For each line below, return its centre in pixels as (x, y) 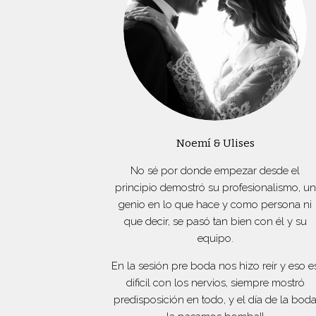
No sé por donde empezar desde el (215, 170)
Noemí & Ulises (215, 143)
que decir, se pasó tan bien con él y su (215, 221)
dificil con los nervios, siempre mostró (215, 282)
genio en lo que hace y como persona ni (215, 204)
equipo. (215, 238)
